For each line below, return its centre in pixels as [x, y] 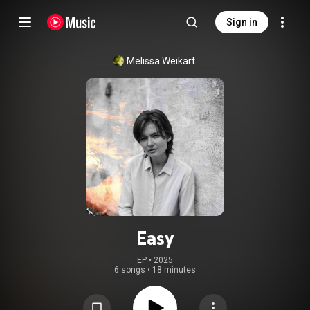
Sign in [242, 22]
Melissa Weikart [161, 61]
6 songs [130, 270]
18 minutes [174, 270]
